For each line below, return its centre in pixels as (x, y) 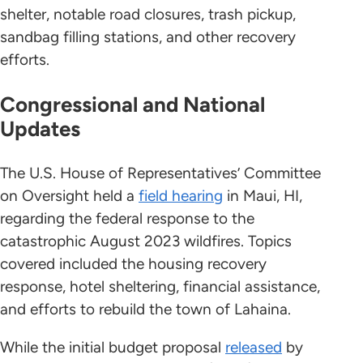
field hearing (181, 196)
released (254, 348)
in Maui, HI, (263, 196)
